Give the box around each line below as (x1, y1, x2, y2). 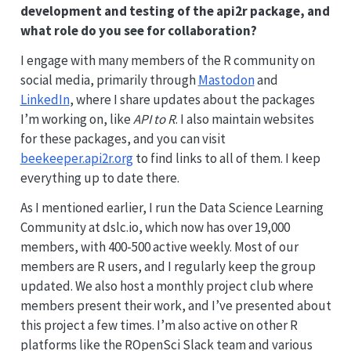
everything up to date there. (20, 169, 179, 187)
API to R (132, 110, 175, 128)
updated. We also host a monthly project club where (20, 277, 313, 295)
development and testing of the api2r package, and (20, 2, 330, 20)
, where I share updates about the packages (69, 91, 315, 109)
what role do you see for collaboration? (20, 22, 257, 40)
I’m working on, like (20, 110, 133, 128)
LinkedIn (20, 91, 70, 109)
